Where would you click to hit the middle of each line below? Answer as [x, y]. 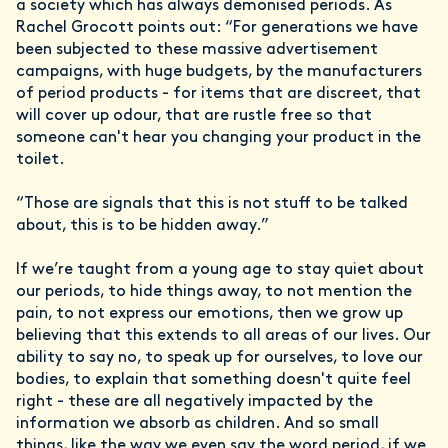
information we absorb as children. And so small [197, 423]
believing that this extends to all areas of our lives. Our [223, 335]
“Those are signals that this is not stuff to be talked [212, 203]
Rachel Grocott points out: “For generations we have [217, 27]
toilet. [42, 159]
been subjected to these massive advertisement [197, 49]
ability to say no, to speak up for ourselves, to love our [219, 357]
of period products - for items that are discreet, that [218, 93]
